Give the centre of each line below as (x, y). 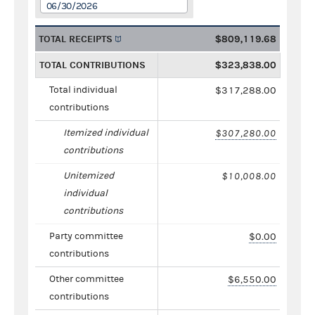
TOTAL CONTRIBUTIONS (92, 65)
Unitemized (89, 175)
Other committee (86, 279)
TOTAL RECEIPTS (76, 39)
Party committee (86, 236)
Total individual (83, 90)
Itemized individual (106, 133)
